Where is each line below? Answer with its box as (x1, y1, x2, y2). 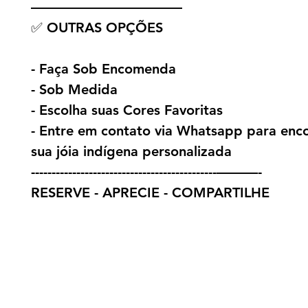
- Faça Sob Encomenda (31, 60, 176, 78)
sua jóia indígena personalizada (31, 143, 232, 160)
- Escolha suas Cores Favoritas (31, 102, 223, 119)
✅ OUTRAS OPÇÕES (31, 19, 163, 36)
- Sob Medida (31, 81, 118, 98)
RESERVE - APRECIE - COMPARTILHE (31, 184, 269, 201)
